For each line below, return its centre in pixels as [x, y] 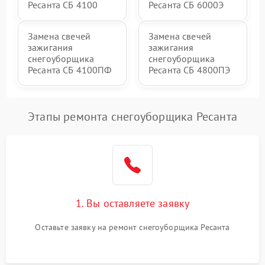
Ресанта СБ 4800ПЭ [190, 70]
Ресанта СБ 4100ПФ [70, 70]
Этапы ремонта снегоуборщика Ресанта [132, 116]
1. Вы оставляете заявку [132, 203]
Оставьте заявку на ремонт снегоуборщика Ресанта [132, 227]
